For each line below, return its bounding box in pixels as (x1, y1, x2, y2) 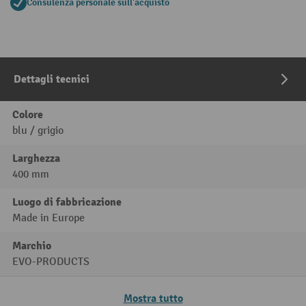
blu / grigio (12, 124, 64, 138)
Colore (12, 108, 43, 122)
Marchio (12, 239, 51, 253)
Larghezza (12, 152, 60, 166)
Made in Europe (12, 212, 85, 225)
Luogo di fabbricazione (12, 195, 122, 210)
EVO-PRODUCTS (12, 255, 89, 269)
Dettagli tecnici (14, 72, 89, 87)
